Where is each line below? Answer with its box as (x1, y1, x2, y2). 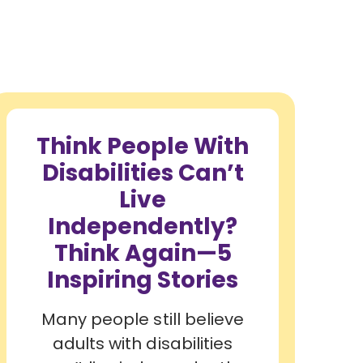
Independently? (48, 211, 237, 243)
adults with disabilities (53, 331, 233, 355)
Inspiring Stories (47, 264, 238, 297)
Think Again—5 (53, 237, 232, 270)
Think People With (36, 130, 249, 163)
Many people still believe (41, 307, 244, 331)
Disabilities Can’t (41, 157, 244, 190)
